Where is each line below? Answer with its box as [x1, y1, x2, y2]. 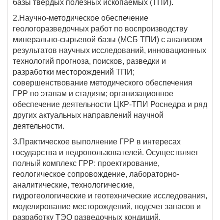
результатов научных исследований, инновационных [13, 46, 206, 55]
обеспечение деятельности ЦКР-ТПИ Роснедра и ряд [13, 100, 207, 109]
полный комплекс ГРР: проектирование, [13, 159, 160, 167]
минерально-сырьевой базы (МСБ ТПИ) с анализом [13, 35, 202, 44]
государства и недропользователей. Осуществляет [13, 148, 198, 157]
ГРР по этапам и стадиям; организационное [13, 89, 173, 98]
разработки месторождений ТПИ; [13, 68, 135, 76]
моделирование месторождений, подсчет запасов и [13, 202, 201, 211]
